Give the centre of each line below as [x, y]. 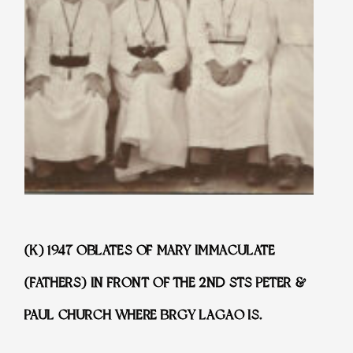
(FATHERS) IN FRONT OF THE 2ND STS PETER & [165, 282]
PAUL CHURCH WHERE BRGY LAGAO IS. [143, 314]
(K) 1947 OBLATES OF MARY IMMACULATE [150, 250]
